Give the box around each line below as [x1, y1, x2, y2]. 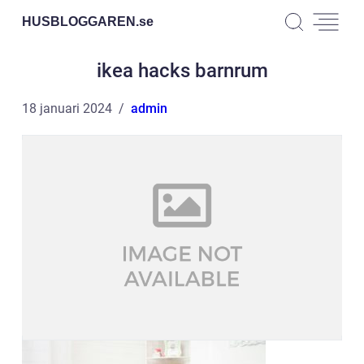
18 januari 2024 [22, 101, 112, 116]
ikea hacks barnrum [96, 59, 268, 82]
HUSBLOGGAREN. [22, 14, 139, 28]
